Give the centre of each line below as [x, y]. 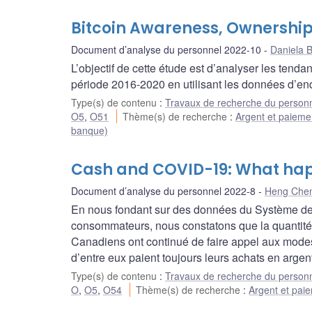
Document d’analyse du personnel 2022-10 [166, 50]
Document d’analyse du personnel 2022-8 [163, 191]
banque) [89, 131]
